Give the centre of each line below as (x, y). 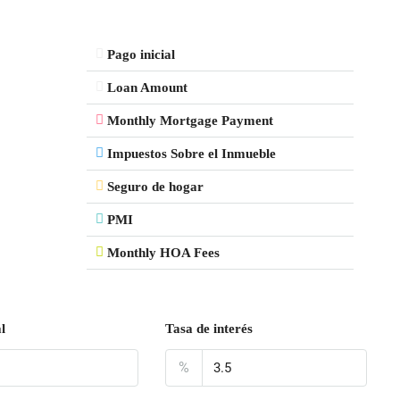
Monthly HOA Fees (163, 252)
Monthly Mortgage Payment (190, 120)
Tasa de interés (209, 329)
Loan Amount (147, 87)
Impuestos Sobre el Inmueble (191, 153)
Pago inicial (141, 54)
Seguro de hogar (155, 186)
